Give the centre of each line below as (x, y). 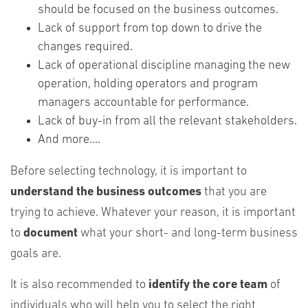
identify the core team (208, 285)
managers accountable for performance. (143, 103)
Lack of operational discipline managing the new (164, 66)
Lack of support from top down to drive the (150, 29)
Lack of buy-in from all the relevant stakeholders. (167, 121)
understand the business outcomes (106, 192)
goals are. (36, 254)
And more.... (69, 140)
